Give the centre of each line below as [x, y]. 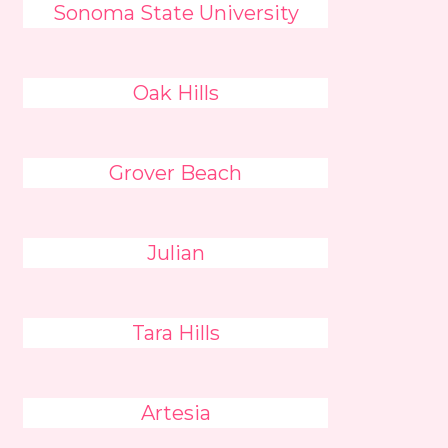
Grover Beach [176, 173]
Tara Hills [175, 333]
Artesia [175, 413]
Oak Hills [175, 93]
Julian [175, 253]
